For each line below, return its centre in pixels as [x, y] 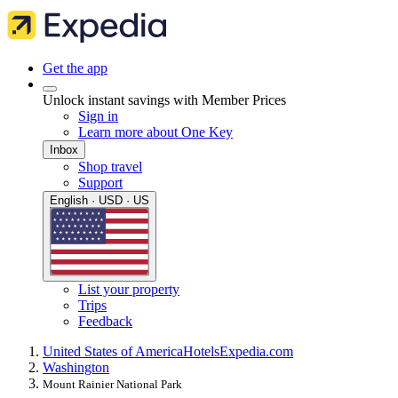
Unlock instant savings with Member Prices [164, 100]
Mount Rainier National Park [112, 385]
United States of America [113, 352]
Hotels [201, 352]
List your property [129, 290]
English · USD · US [99, 200]
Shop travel [110, 167]
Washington [76, 368]
